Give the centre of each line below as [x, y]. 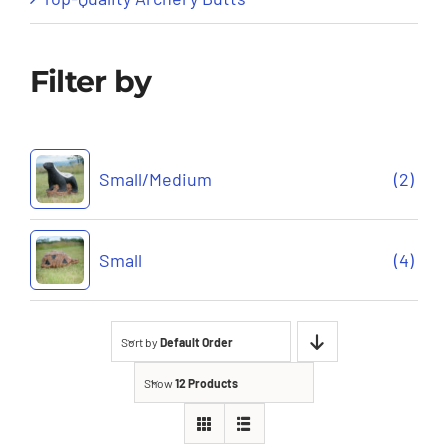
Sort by [140, 341]
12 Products [206, 382]
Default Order [196, 341]
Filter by [90, 81]
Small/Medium [155, 179]
